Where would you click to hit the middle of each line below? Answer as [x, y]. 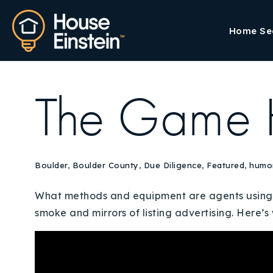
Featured [225, 165]
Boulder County [105, 165]
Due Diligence [172, 165]
